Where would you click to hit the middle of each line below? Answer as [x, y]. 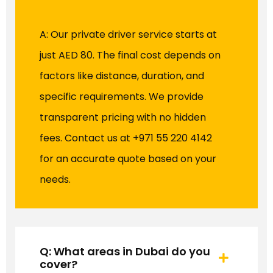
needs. [55, 180]
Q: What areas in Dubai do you [125, 252]
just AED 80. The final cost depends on [130, 55]
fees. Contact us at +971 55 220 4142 [126, 138]
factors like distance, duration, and [122, 76]
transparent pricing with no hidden [123, 118]
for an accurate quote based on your [128, 159]
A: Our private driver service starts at [128, 35]
